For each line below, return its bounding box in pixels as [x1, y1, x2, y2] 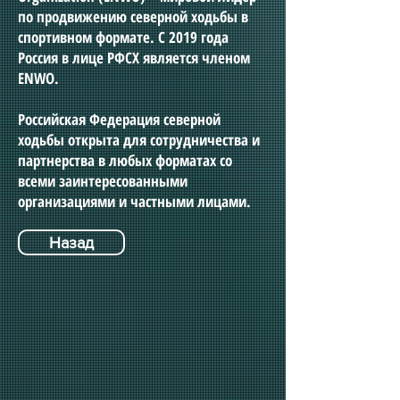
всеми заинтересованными [18, 171, 187, 191]
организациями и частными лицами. [18, 191, 251, 212]
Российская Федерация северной [18, 109, 221, 129]
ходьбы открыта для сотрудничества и [18, 129, 260, 150]
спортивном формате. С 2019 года [18, 27, 229, 47]
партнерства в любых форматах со [18, 150, 232, 171]
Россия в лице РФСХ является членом [18, 47, 250, 68]
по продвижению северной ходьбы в [18, 6, 248, 27]
